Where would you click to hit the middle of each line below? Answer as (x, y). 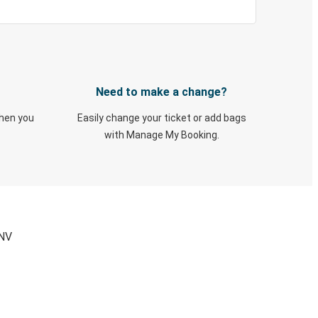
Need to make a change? (161, 92)
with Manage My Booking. (161, 135)
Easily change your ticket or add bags (161, 118)
